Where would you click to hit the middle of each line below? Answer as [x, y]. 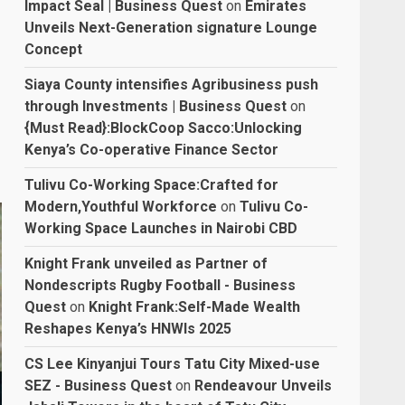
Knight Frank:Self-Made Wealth [195, 306]
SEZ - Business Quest [99, 385]
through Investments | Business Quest [156, 106]
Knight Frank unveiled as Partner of [146, 263]
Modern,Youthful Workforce [121, 206]
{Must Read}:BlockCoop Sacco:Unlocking [164, 127]
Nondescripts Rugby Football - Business [160, 285]
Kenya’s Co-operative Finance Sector [152, 149]
